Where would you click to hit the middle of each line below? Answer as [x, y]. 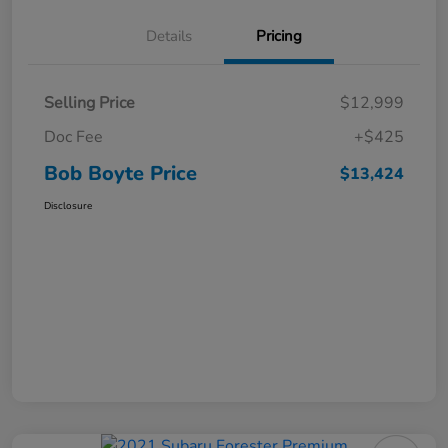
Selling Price [89, 103]
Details [169, 36]
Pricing [279, 36]
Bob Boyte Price [120, 174]
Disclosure [68, 206]
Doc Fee [73, 137]
